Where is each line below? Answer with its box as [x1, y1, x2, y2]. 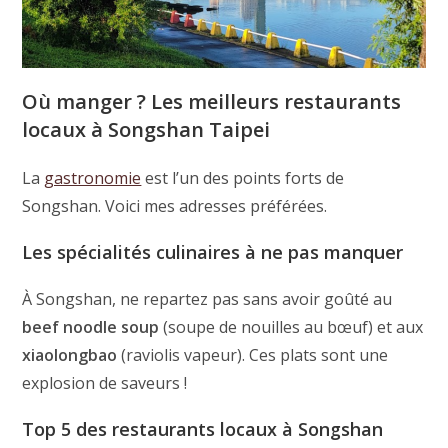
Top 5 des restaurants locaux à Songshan [22, 417, 384, 442]
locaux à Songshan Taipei [22, 116, 271, 144]
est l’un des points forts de [141, 167, 345, 190]
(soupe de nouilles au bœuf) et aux [159, 316, 424, 339]
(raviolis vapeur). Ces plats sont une [117, 344, 389, 367]
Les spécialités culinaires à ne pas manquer [22, 240, 404, 265]
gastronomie [44, 167, 142, 190]
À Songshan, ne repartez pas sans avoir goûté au [22, 288, 393, 311]
